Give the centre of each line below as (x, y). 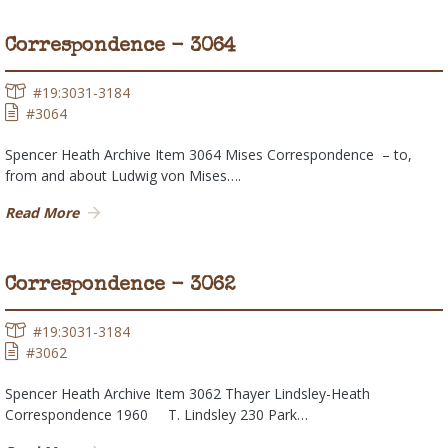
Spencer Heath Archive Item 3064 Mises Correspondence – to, (208, 155)
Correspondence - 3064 (120, 47)
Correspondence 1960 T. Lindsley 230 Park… (156, 415)
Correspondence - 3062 (120, 286)
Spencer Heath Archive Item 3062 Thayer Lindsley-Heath (187, 394)
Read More (42, 213)
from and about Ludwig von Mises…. (123, 176)
